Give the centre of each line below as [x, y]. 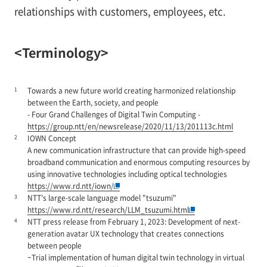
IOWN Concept [52, 138]
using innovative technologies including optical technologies [127, 174]
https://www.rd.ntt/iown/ [70, 186]
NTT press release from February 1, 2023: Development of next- [133, 222]
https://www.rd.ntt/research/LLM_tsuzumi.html [108, 210]
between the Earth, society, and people [93, 103]
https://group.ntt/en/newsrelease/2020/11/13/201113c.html [130, 126]
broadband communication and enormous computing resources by [138, 162]
